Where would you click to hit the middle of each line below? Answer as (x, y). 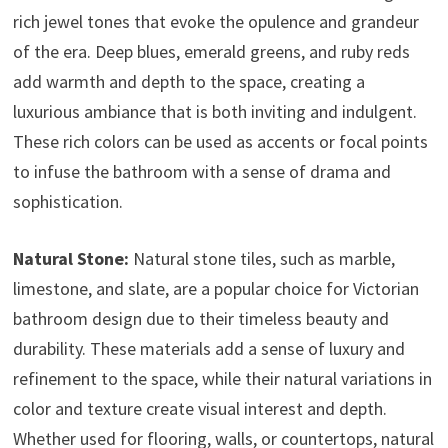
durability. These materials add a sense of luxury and (208, 348)
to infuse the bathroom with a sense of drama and (201, 171)
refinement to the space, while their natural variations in (222, 378)
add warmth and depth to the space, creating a (188, 81)
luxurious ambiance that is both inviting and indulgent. (214, 111)
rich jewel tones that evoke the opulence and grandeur (215, 21)
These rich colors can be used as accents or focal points (220, 141)
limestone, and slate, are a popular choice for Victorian (215, 288)
